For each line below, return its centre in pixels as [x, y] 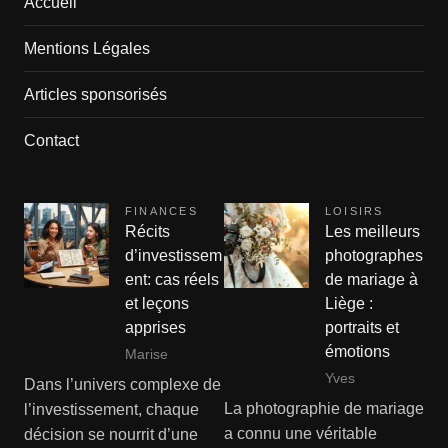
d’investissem [173, 255]
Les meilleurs [372, 231]
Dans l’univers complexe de [122, 385]
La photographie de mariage [324, 409]
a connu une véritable [300, 434]
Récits [147, 231]
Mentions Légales [86, 48]
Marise [146, 353]
